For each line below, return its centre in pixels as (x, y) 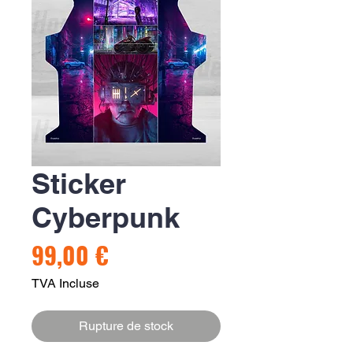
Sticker (79, 183)
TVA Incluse (65, 283)
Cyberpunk (106, 217)
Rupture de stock (126, 325)
